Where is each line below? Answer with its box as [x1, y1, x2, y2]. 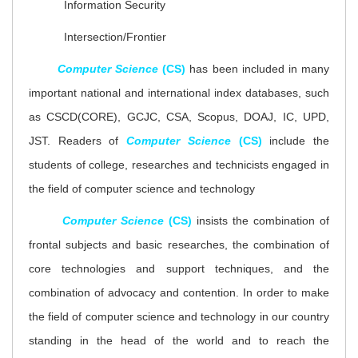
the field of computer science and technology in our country [29, 309, 329, 323]
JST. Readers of [29, 133, 127, 147]
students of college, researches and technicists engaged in [29, 157, 329, 171]
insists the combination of [197, 213, 329, 227]
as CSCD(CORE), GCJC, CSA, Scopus [29, 109, 236, 123]
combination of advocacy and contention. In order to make [29, 285, 329, 299]
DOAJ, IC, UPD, [238, 109, 330, 123]
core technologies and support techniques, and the [29, 261, 329, 275]
